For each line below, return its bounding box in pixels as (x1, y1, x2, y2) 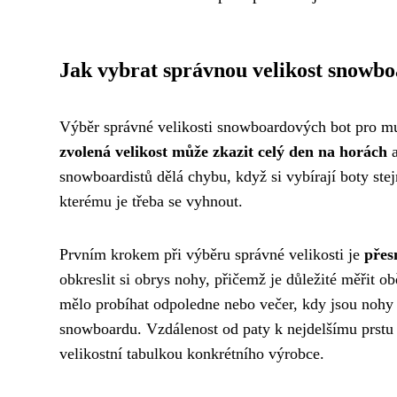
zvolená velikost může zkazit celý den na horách (59, 142, 387, 160)
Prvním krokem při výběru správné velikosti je (59, 245, 364, 263)
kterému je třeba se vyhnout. (59, 191, 243, 210)
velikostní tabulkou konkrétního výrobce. (59, 344, 324, 362)
